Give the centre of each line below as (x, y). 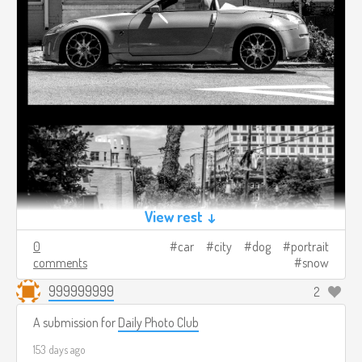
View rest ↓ (181, 217)
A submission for (76, 322)
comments (60, 263)
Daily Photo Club (158, 322)
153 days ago (59, 349)
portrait (310, 246)
